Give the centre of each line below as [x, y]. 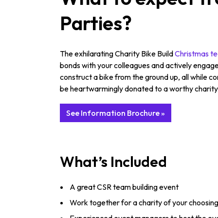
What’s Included [113, 162]
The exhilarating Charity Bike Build [117, 54]
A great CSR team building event [124, 187]
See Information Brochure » [116, 113]
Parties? [96, 23]
